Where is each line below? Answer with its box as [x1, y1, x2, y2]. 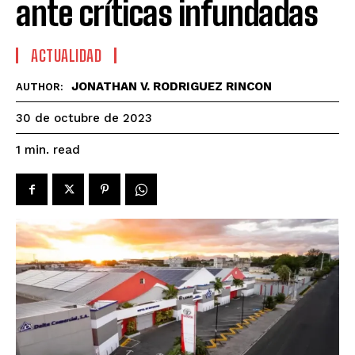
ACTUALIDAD [31, 46, 101, 66]
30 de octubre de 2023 [16, 111, 152, 126]
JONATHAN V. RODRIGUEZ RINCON [71, 79, 272, 94]
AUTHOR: [16, 81, 63, 94]
